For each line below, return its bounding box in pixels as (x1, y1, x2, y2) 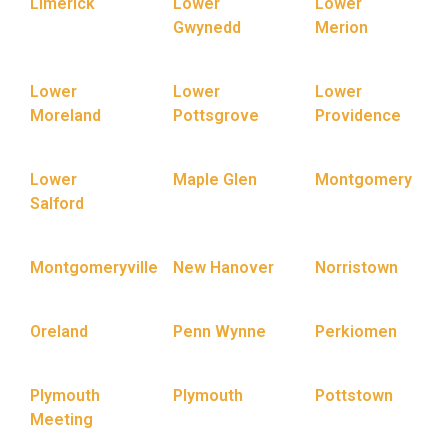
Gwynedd (172, 17, 241, 37)
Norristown (315, 257, 399, 277)
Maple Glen (172, 169, 257, 189)
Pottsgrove (172, 105, 259, 125)
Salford (30, 193, 84, 213)
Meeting (30, 409, 93, 429)
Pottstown (315, 385, 394, 405)
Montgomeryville (30, 257, 158, 277)
